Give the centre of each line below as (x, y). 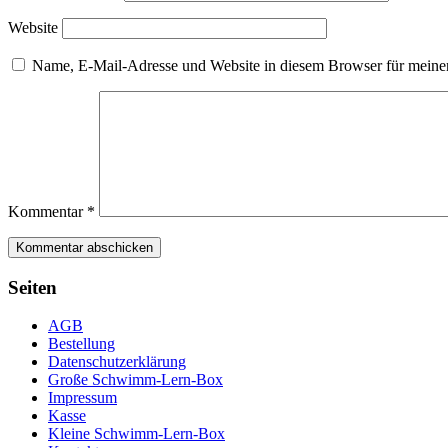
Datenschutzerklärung (117, 362)
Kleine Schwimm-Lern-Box (136, 434)
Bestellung (81, 344)
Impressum (82, 398)
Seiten (32, 287)
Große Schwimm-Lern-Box (135, 380)
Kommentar (47, 211)
